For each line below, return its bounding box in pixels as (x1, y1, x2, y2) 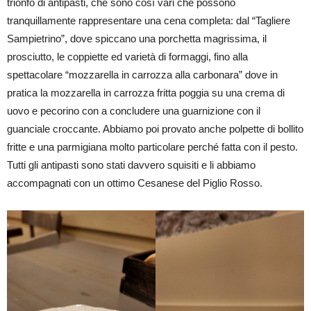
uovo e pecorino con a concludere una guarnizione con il (7, 105, 260, 117)
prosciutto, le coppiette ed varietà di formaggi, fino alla (7, 51, 248, 62)
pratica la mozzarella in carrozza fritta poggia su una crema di (7, 87, 285, 99)
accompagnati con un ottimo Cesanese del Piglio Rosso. (7, 177, 262, 189)
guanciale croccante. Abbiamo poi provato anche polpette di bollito (7, 123, 303, 135)
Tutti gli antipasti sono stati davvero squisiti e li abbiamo (7, 159, 255, 171)
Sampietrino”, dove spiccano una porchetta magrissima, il (7, 33, 267, 44)
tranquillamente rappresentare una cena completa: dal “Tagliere (7, 15, 290, 26)
